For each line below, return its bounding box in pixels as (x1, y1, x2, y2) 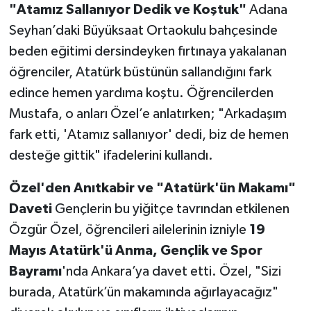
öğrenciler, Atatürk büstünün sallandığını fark (8, 65, 271, 80)
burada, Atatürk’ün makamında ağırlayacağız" (8, 285, 278, 300)
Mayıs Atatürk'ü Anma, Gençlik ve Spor (8, 244, 262, 258)
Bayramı (8, 264, 62, 279)
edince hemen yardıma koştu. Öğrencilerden (8, 86, 274, 101)
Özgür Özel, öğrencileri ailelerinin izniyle (8, 223, 249, 237)
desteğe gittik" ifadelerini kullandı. (8, 149, 213, 163)
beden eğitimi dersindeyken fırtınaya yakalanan (8, 44, 287, 59)
